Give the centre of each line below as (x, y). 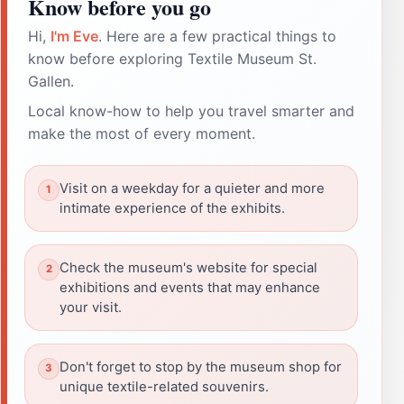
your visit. (91, 307)
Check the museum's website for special (188, 267)
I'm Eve (74, 36)
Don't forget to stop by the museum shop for (201, 367)
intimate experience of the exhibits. (172, 208)
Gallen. (51, 81)
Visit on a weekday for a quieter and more (192, 188)
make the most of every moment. (142, 133)
